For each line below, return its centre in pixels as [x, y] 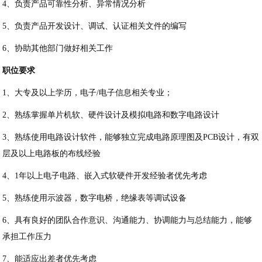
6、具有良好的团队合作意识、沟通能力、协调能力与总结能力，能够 [127, 220]
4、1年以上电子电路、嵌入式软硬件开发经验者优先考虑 [105, 176]
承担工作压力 [27, 237]
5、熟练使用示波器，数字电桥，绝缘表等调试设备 [95, 198]
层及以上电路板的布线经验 [52, 154]
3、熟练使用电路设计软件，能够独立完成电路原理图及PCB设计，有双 [131, 137]
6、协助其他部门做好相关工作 [58, 49]
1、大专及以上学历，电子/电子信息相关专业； [88, 93]
